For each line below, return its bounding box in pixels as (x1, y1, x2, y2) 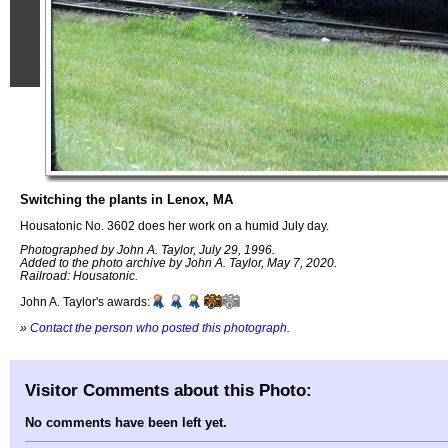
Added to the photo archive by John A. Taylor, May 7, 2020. (20, 256, 337, 270)
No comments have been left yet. (25, 415, 227, 431)
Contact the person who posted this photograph (30, 320, 287, 334)
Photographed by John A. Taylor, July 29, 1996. (20, 243, 275, 257)
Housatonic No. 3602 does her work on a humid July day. (20, 218, 329, 232)
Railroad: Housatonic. (20, 269, 138, 283)
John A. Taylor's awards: (20, 295, 150, 309)
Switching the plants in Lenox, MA (20, 192, 233, 207)
